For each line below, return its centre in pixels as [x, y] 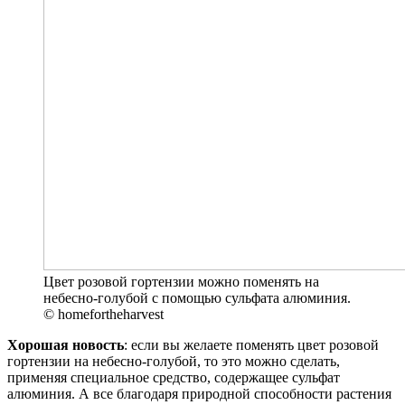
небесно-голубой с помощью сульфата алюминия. [197, 298]
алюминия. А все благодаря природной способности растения [199, 394]
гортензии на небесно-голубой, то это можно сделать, [174, 362]
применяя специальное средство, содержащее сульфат [174, 378]
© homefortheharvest [104, 315]
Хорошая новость [66, 345]
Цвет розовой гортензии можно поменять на [181, 282]
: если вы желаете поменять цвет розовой [251, 345]
